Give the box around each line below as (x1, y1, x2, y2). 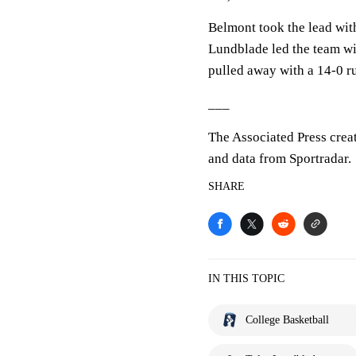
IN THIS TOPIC (208, 273, 284, 284)
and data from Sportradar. (208, 151, 351, 166)
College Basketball (246, 314, 329, 326)
